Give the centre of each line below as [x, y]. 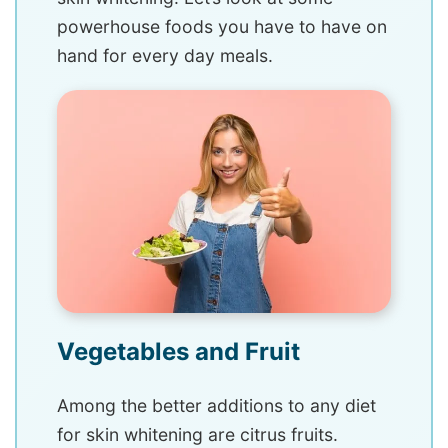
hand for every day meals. [165, 56]
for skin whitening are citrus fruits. [197, 434]
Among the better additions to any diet [216, 405]
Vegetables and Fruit [178, 351]
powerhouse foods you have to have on [222, 27]
